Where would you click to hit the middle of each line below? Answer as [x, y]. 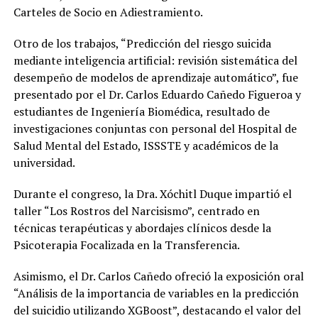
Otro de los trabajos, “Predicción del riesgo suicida [142, 43]
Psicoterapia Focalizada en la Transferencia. [126, 245]
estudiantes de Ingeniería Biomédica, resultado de [141, 111]
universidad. [44, 162]
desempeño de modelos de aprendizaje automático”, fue [155, 77]
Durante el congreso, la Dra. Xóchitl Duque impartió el [152, 193]
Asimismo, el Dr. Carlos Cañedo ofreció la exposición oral [158, 276]
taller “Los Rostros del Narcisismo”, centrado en [136, 210]
